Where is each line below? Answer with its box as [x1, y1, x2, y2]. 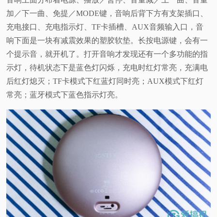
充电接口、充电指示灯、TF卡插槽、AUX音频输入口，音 [6, 23, 204, 31]
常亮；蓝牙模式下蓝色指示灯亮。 [6, 91, 123, 99]
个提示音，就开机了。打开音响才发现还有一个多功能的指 [6, 50, 208, 59]
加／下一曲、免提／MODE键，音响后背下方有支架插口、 [6, 9, 208, 18]
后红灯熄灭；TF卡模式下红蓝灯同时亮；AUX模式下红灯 [6, 77, 204, 86]
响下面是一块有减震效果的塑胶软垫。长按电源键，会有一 [6, 36, 208, 45]
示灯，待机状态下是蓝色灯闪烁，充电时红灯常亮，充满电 [6, 63, 208, 72]
